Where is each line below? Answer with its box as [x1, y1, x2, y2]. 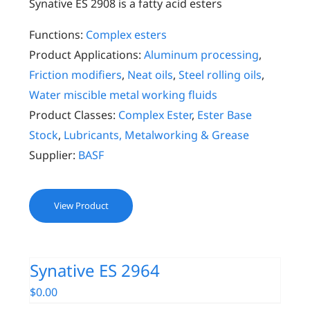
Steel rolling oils [179, 67, 262, 82]
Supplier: [29, 147, 76, 163]
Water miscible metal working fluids [29, 87, 218, 102]
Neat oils [127, 67, 174, 82]
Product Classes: [29, 107, 116, 122]
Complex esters [86, 27, 167, 42]
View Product [53, 199, 109, 212]
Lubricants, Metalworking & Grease [64, 127, 250, 143]
